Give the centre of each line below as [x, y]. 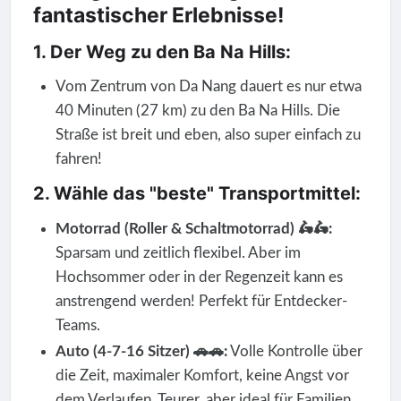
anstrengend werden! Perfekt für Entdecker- [201, 301]
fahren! [78, 159]
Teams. [77, 325]
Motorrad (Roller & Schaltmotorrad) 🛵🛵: [193, 228]
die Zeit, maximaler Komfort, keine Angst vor [202, 375]
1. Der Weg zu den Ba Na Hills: [162, 51]
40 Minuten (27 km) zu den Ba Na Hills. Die [197, 111]
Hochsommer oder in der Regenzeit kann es [199, 277]
